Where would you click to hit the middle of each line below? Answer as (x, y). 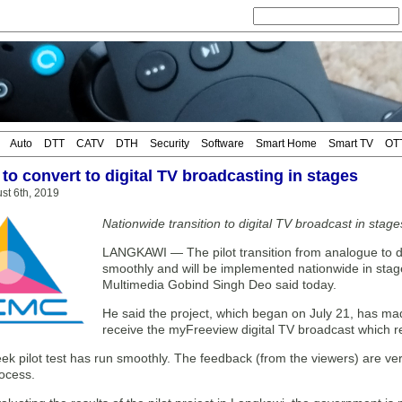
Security (170, 144)
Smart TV (351, 144)
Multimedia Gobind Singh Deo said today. (219, 284)
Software (223, 144)
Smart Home (286, 144)
